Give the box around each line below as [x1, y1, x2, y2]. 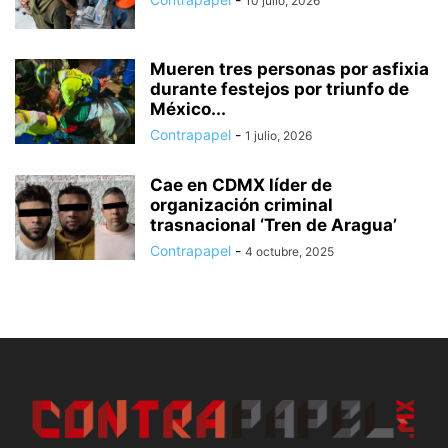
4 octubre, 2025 [245, 243, 334, 259]
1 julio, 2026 [245, 127, 312, 143]
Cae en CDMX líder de [150, 174, 332, 195]
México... [150, 98, 226, 119]
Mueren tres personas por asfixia [150, 58, 429, 79]
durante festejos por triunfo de [150, 78, 409, 99]
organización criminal [150, 194, 333, 215]
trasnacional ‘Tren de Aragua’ [150, 214, 397, 235]
